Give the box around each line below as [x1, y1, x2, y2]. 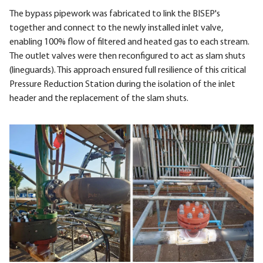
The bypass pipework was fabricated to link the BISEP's [9, 9, 220, 19]
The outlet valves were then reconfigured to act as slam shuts [9, 51, 245, 61]
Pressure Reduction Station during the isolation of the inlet [9, 79, 235, 89]
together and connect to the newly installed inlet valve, [9, 23, 223, 33]
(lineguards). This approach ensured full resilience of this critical [9, 65, 246, 75]
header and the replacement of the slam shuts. [9, 93, 188, 103]
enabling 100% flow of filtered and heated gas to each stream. [9, 37, 249, 47]
